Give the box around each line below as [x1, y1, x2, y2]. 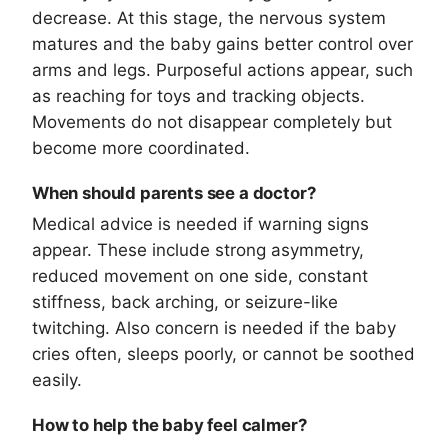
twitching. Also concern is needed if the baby [32, 318, 396, 339]
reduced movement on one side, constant [32, 266, 368, 287]
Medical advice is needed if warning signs [32, 214, 369, 235]
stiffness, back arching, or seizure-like [32, 292, 338, 313]
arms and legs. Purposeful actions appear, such [32, 60, 413, 81]
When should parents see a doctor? [32, 182, 316, 203]
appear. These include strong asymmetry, [32, 240, 364, 261]
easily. [32, 370, 82, 391]
